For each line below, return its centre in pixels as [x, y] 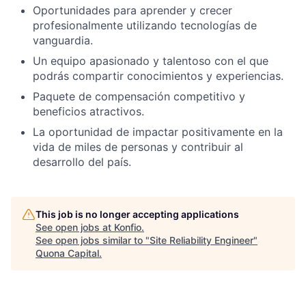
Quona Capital [67, 253]
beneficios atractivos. [88, 111]
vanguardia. [63, 40]
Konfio [128, 227]
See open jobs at [75, 227]
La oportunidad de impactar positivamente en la [158, 132]
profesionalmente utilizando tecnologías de [145, 25]
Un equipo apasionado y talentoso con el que [151, 61]
